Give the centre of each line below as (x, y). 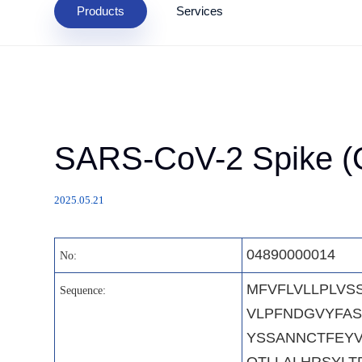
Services (199, 11)
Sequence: (82, 290)
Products (100, 11)
